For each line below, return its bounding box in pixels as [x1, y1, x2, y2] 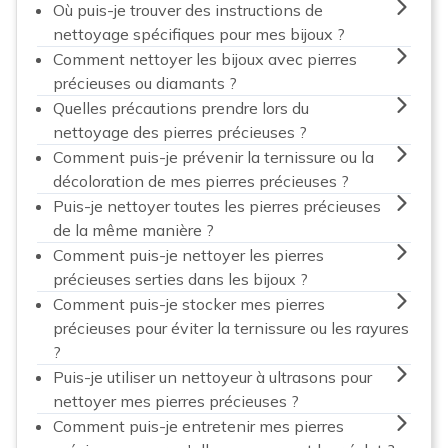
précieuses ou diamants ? [53, 72, 237, 93]
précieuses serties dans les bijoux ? [53, 268, 308, 289]
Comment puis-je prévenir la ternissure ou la [53, 146, 374, 167]
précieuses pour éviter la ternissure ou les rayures [53, 317, 409, 338]
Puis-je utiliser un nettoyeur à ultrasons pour [53, 366, 372, 387]
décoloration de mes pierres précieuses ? [53, 170, 349, 191]
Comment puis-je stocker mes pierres [53, 293, 325, 314]
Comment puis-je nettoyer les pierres [53, 244, 324, 265]
